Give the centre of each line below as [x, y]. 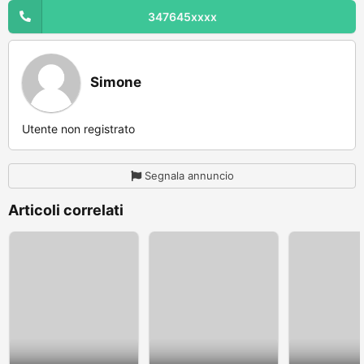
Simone [116, 82]
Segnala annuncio [189, 175]
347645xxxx [182, 16]
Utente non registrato [78, 128]
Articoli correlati [66, 210]
